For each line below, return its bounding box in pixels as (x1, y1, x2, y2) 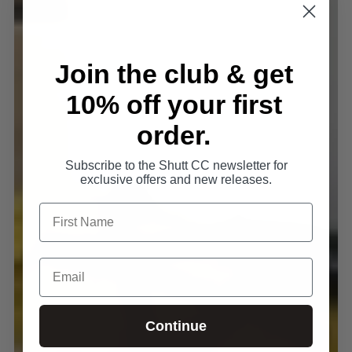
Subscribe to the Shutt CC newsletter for (64, 159, 288, 172)
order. (137, 120, 211, 150)
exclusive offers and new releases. (80, 173, 272, 186)
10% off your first (65, 90, 282, 119)
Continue (145, 318, 207, 334)
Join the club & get (54, 59, 293, 89)
